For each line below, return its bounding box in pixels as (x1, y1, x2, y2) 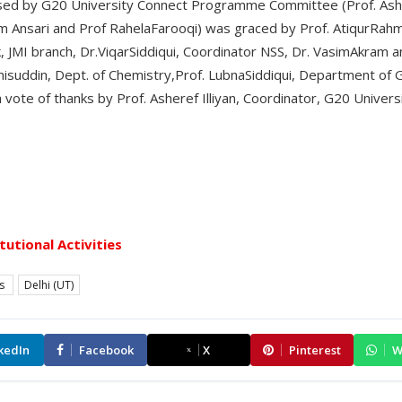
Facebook (79, 342, 134, 359)
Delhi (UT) (24, 277, 74, 293)
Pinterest (288, 342, 341, 359)
